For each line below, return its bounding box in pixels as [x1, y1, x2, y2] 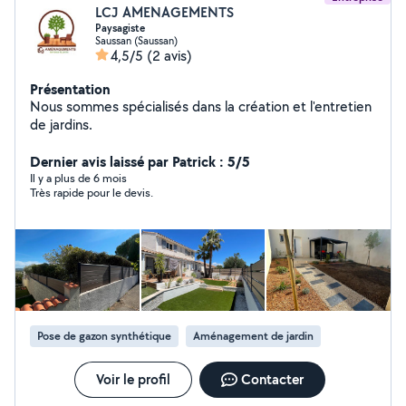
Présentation [30, 79, 111, 99]
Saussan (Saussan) [95, 34, 178, 47]
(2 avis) [147, 46, 192, 65]
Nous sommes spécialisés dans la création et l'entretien [30, 97, 372, 116]
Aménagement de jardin [193, 328, 314, 343]
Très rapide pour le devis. [30, 185, 153, 200]
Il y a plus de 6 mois [30, 170, 127, 186]
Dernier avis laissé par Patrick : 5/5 [30, 151, 250, 171]
